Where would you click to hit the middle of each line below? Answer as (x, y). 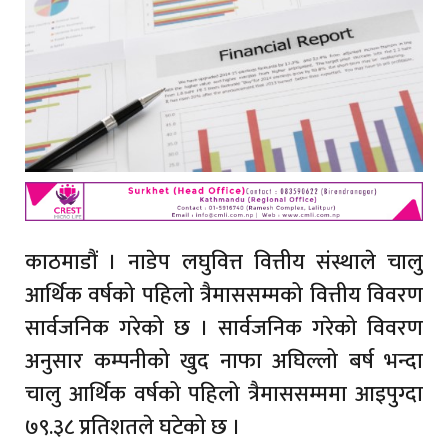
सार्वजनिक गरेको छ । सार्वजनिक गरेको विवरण (224, 329)
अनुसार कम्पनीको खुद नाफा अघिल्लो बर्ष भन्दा (224, 362)
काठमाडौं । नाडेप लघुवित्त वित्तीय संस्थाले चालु (224, 263)
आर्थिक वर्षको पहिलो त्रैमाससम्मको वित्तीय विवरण (224, 296)
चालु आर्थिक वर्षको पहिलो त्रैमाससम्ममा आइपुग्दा (224, 395)
